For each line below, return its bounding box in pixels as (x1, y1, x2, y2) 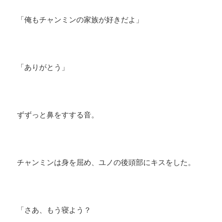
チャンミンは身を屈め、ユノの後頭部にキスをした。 (17, 157, 196, 167)
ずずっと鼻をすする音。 (17, 110, 99, 120)
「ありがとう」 (17, 62, 69, 72)
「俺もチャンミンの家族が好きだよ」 (17, 14, 144, 25)
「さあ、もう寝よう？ (17, 205, 92, 215)
